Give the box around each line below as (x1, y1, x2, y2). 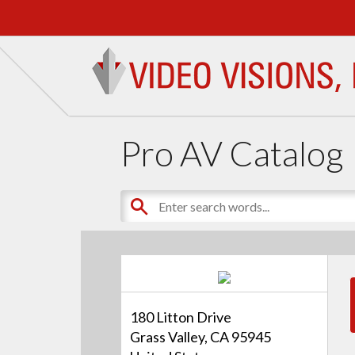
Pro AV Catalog (120, 132, 344, 174)
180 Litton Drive (130, 308, 232, 326)
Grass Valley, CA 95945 (130, 328, 272, 346)
